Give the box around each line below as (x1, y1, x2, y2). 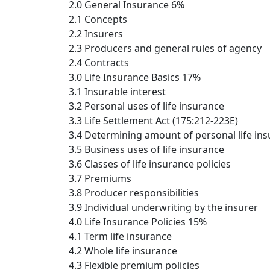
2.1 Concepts (69, 13, 127, 27)
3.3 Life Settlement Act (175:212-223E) (69, 114, 238, 128)
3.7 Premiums (69, 172, 131, 186)
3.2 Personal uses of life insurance (69, 99, 224, 113)
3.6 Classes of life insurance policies (69, 157, 231, 171)
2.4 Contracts (69, 56, 129, 70)
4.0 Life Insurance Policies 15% (69, 215, 207, 229)
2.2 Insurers (69, 27, 123, 41)
